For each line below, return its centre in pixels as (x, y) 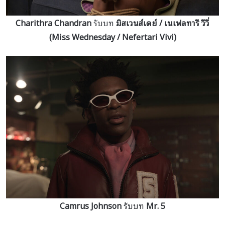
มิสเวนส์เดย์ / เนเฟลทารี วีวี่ (163, 23)
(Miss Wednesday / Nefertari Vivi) (113, 37)
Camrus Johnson (91, 206)
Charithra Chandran (53, 23)
